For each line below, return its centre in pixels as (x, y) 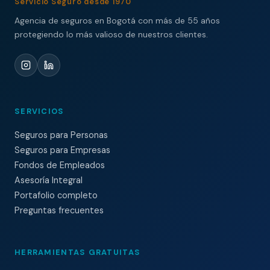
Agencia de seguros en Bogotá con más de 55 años (117, 21)
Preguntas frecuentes (59, 211)
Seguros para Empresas (62, 150)
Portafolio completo (56, 196)
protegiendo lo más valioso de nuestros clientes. (111, 35)
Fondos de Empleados (60, 165)
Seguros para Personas (61, 135)
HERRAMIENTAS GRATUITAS (78, 253)
